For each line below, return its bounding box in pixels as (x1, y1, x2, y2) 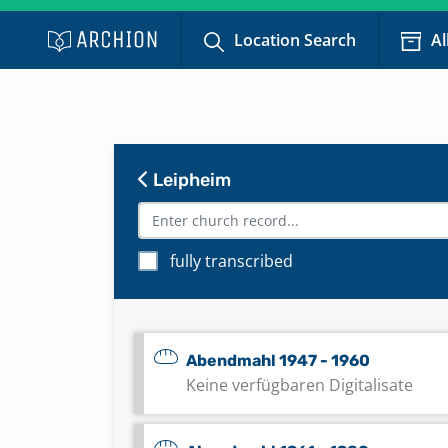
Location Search (234, 29, 357, 51)
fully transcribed (170, 250, 293, 272)
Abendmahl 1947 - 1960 (186, 351, 370, 370)
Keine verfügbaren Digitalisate (186, 374, 413, 396)
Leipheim (149, 169, 231, 191)
